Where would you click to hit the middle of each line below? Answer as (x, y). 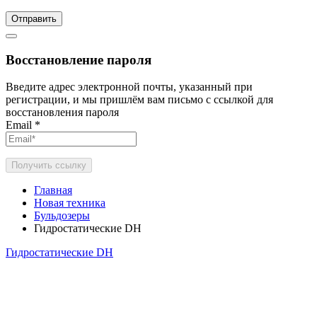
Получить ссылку (49, 166)
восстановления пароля (62, 113)
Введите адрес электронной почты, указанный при (129, 87)
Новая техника (70, 203)
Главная (53, 190)
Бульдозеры (62, 216)
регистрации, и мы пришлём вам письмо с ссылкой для (139, 100)
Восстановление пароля (79, 59)
